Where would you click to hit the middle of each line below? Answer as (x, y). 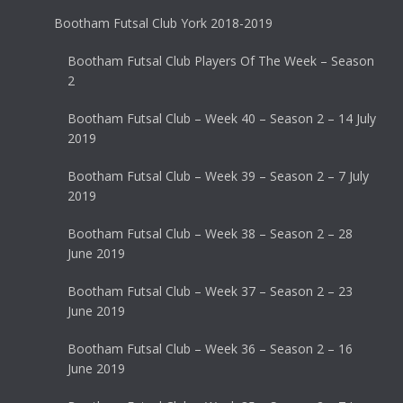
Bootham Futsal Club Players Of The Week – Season (221, 61)
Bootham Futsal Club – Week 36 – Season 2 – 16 (210, 349)
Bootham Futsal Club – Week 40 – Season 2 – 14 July (222, 119)
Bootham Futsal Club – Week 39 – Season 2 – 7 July (218, 176)
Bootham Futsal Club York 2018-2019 (163, 23)
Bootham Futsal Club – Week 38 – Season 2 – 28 (210, 234)
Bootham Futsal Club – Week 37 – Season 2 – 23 (210, 291)
